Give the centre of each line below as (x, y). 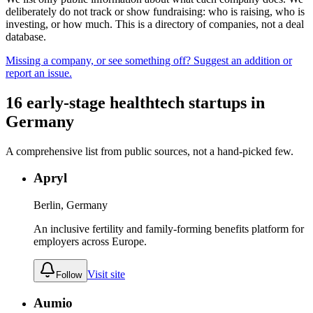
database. (26, 36)
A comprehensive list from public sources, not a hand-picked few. (150, 151)
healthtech (147, 102)
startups (218, 102)
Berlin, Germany (71, 205)
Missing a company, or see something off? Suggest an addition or (149, 60)
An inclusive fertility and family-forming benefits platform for (169, 229)
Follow (69, 275)
